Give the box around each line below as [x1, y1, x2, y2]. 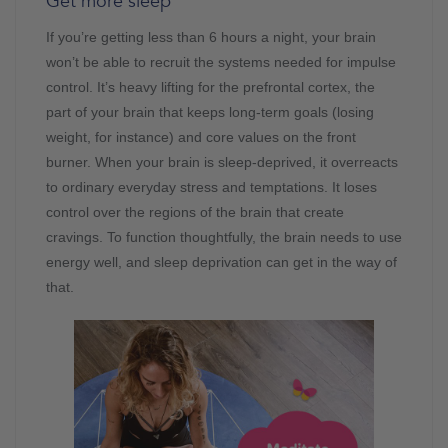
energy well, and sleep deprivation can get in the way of [46, 254, 397, 271]
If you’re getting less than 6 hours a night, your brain [46, 29, 376, 46]
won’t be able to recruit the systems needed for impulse [46, 54, 396, 71]
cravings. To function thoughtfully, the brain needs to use [46, 229, 402, 246]
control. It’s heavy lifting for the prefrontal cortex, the [46, 79, 375, 96]
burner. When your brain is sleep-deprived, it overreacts [46, 154, 398, 171]
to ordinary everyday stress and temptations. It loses [46, 179, 377, 196]
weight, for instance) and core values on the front [46, 129, 356, 146]
